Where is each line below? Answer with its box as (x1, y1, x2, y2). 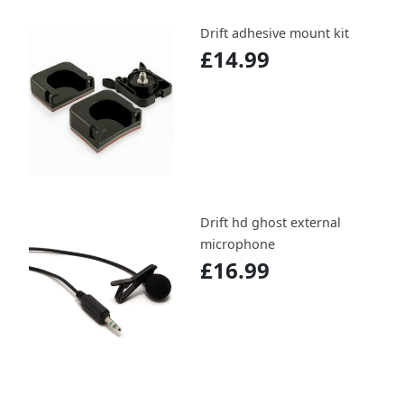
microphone (200, 235, 275, 253)
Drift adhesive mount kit (200, 24, 349, 42)
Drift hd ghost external (200, 214, 341, 232)
